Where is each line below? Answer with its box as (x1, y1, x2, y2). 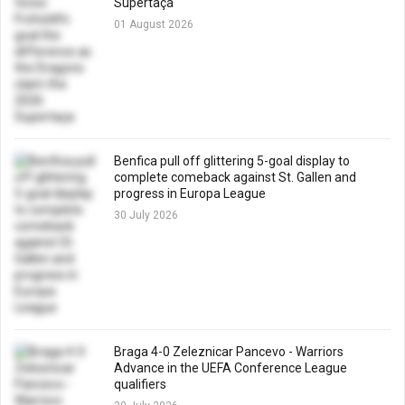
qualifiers (114, 377, 166, 391)
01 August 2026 (114, 18, 193, 31)
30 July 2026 (114, 209, 178, 221)
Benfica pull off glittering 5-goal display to (114, 154, 350, 168)
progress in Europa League (114, 186, 266, 201)
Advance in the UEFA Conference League (114, 361, 347, 375)
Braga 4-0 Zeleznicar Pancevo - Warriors (114, 344, 344, 359)
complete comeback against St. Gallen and (114, 170, 356, 184)
